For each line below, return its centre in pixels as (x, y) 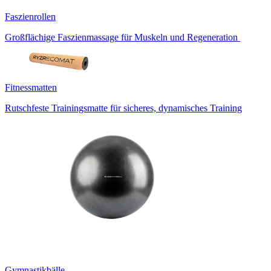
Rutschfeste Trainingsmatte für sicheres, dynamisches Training (123, 108)
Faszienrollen (30, 17)
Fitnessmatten (31, 88)
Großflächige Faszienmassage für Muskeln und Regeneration (122, 38)
